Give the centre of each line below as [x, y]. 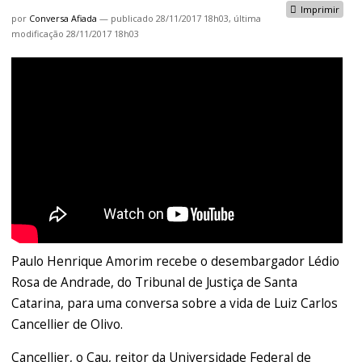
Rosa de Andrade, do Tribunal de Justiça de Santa [155, 283]
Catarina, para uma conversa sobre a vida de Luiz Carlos [175, 304]
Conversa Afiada [63, 19]
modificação [38, 34]
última [248, 19]
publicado [133, 19]
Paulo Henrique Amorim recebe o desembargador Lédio [176, 262]
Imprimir [320, 9]
